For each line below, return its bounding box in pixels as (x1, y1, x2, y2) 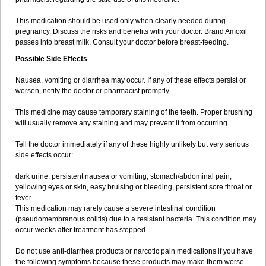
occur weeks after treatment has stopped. (15, 226, 147, 234)
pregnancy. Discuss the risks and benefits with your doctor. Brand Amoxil (15, 27, 247, 36)
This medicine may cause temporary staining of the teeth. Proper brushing (15, 108, 252, 116)
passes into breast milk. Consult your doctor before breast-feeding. (15, 38, 229, 46)
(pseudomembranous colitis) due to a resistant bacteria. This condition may (15, 215, 256, 223)
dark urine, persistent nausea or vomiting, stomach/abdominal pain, (15, 172, 232, 180)
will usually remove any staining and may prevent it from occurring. (15, 119, 229, 127)
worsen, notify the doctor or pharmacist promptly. (15, 87, 170, 95)
